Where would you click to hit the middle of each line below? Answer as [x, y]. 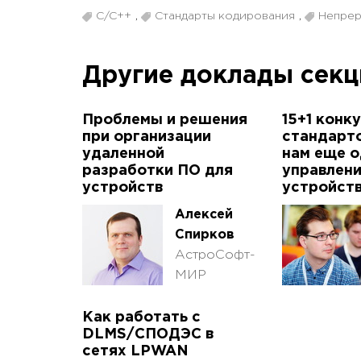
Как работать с [141, 318]
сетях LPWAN [135, 352]
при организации [147, 137]
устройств [122, 188]
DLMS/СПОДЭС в [148, 335]
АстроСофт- [215, 255]
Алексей [204, 215]
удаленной [123, 154]
